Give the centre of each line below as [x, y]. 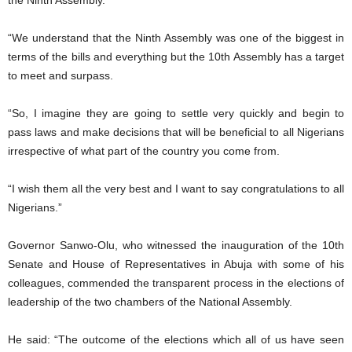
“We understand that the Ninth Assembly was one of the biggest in [176, 38]
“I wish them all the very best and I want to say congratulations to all [176, 189]
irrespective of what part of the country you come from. [144, 151]
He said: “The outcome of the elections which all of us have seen [176, 340]
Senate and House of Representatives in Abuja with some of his [176, 264]
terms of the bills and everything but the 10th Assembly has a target [176, 57]
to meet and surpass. [60, 76]
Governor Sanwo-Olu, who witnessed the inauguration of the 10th [176, 246]
